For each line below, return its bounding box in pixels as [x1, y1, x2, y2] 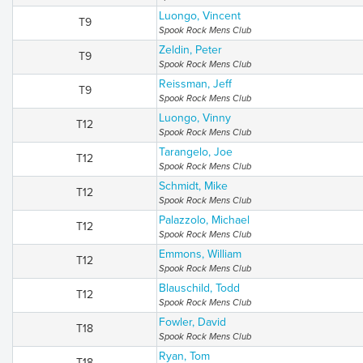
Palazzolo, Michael [159, 213, 250, 227]
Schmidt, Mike [159, 179, 228, 193]
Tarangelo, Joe [159, 145, 233, 159]
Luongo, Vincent [159, 9, 241, 23]
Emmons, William [159, 247, 241, 261]
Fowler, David [159, 315, 226, 329]
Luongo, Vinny [159, 111, 231, 125]
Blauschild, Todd [159, 281, 240, 295]
